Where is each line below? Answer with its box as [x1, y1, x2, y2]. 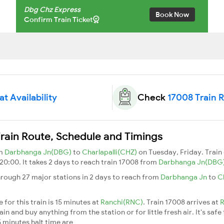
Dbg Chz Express [24, 4, 80, 14]
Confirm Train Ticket [24, 14, 93, 24]
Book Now [155, 9, 189, 19]
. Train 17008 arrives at [143, 197, 220, 206]
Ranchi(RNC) [100, 197, 143, 206]
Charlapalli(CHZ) [82, 147, 138, 156]
